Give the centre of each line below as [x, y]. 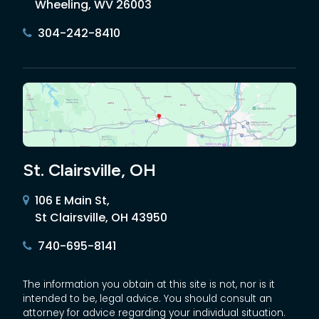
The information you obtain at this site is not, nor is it [149, 284]
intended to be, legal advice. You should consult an [147, 298]
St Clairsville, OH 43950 [101, 217]
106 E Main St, [72, 200]
